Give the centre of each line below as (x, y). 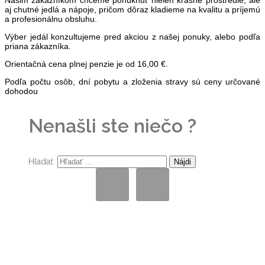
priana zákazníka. (38, 46)
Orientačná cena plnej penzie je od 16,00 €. (86, 64)
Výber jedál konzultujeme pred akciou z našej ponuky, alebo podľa (132, 37)
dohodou (21, 91)
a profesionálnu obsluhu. (51, 19)
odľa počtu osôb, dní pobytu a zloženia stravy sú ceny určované (135, 82)
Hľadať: (42, 162)
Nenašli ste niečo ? (112, 126)
